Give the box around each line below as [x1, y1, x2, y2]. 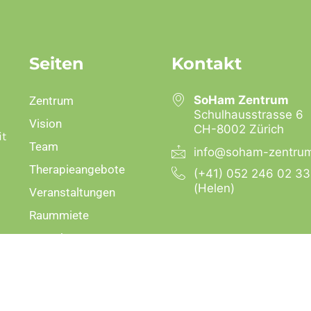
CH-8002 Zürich [193, 122, 284, 136]
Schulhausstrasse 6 [193, 108, 303, 121]
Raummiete [28, 208, 89, 222]
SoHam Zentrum [193, 93, 289, 107]
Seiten [28, 53, 84, 74]
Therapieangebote [28, 162, 125, 176]
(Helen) [193, 181, 235, 195]
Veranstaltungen [28, 185, 115, 199]
